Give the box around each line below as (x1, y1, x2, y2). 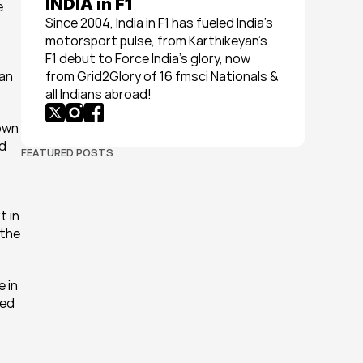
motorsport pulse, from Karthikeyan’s (45, 32, 267, 49)
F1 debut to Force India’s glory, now (45, 49, 250, 67)
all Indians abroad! (45, 85, 152, 103)
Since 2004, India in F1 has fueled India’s (45, 14, 273, 32)
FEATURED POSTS (21, 145, 113, 160)
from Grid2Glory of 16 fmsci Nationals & (45, 67, 279, 85)
